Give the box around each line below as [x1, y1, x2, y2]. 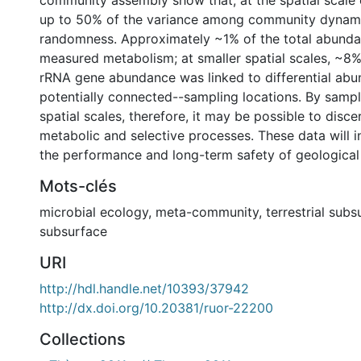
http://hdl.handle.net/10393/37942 [39, 280, 249, 297]
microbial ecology [39, 204, 148, 220]
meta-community [156, 204, 259, 220]
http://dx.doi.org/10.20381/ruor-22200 [39, 300, 273, 316]
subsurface [39, 223, 107, 239]
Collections [39, 330, 126, 349]
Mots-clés [39, 176, 117, 196]
